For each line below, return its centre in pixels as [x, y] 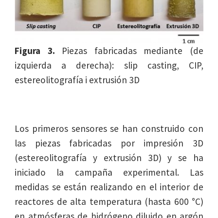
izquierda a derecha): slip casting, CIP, [109, 65]
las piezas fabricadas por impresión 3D [109, 143]
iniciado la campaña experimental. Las [109, 173]
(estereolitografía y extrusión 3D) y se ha [109, 158]
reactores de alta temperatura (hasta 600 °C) [109, 202]
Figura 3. [35, 51]
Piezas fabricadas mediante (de [129, 51]
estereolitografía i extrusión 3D [77, 80]
